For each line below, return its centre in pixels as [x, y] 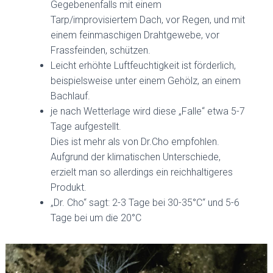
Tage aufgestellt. [86, 127]
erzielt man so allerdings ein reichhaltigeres [142, 172]
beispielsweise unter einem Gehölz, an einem [146, 81]
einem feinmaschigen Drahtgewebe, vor [135, 35]
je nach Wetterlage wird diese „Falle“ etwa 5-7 [148, 112]
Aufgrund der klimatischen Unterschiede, [136, 157]
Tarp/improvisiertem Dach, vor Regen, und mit [148, 20]
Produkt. [69, 188]
